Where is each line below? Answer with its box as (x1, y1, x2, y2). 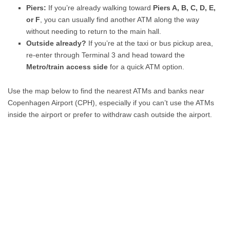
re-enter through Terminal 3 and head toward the (26, 51, 185, 59)
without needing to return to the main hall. (26, 27, 162, 35)
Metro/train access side (26, 63, 108, 71)
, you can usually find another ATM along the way (40, 15, 200, 24)
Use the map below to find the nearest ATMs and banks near (8, 87, 205, 95)
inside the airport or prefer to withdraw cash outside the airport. (8, 110, 213, 119)
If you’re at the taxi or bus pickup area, (86, 39, 214, 47)
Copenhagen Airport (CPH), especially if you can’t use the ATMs (8, 99, 215, 107)
